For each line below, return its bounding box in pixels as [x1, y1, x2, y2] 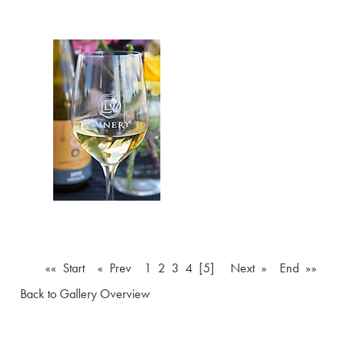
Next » [230, 260, 273, 276]
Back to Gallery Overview [20, 286, 150, 301]
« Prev [97, 260, 131, 276]
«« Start [44, 260, 85, 276]
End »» [279, 260, 317, 276]
